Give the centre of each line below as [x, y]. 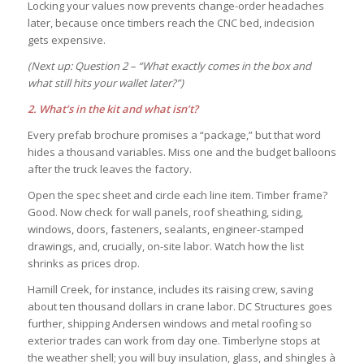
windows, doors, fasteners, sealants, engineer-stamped [165, 230]
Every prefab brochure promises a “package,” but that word [174, 135]
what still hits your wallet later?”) [105, 83]
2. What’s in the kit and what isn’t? [113, 109]
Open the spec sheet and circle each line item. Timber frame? [177, 195]
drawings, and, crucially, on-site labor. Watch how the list [165, 247]
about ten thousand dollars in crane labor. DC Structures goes [180, 307]
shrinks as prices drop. [83, 264]
